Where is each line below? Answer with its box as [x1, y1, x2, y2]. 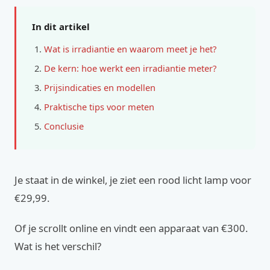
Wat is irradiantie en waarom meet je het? [44, 43, 216, 55]
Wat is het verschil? [14, 239, 101, 253]
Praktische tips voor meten [44, 101, 154, 113]
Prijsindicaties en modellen [44, 81, 155, 93]
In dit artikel [32, 20, 90, 33]
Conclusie [44, 120, 84, 132]
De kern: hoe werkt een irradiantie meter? [44, 62, 216, 74]
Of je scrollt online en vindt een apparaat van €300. [14, 221, 248, 235]
